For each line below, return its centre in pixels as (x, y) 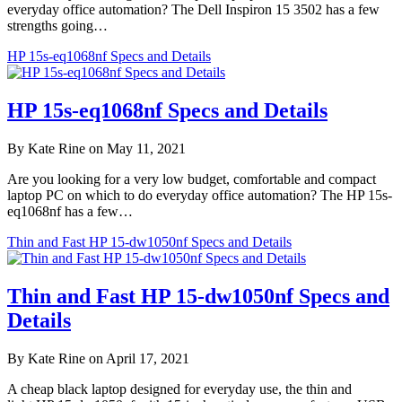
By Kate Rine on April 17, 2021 (98, 358)
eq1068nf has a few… (70, 212)
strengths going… (57, 26)
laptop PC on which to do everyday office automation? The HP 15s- (200, 196)
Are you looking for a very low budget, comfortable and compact (192, 179)
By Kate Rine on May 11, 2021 (96, 149)
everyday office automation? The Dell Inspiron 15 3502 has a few (193, 10)
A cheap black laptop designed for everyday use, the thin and (179, 389)
